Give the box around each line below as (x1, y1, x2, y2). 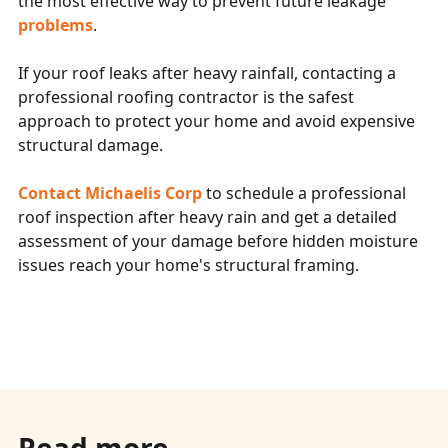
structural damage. (18, 133, 163, 156)
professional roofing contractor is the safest (18, 85, 354, 108)
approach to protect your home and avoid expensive (18, 109, 415, 132)
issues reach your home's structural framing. (18, 253, 359, 276)
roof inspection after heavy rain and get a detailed (18, 205, 397, 228)
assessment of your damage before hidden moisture (18, 229, 418, 252)
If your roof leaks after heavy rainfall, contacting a (18, 61, 396, 84)
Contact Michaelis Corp (18, 181, 202, 204)
